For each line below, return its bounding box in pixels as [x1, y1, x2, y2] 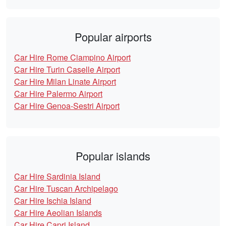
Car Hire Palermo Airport [14, 87, 102, 99]
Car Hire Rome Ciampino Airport [14, 51, 131, 63]
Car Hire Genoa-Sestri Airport [14, 99, 120, 111]
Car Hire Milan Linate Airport [14, 75, 116, 87]
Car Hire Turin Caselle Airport [14, 63, 120, 75]
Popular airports [74, 28, 152, 44]
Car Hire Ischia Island [14, 194, 91, 206]
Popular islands [76, 147, 150, 163]
